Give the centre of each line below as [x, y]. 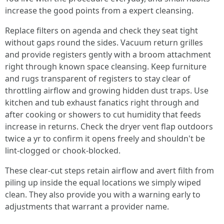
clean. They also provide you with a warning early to [103, 194]
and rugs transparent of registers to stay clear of [98, 78]
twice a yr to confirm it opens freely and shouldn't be [105, 138]
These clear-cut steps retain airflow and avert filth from [109, 170]
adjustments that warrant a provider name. [87, 206]
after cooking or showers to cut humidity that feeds [103, 114]
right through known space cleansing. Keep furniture [106, 66]
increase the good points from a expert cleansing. [99, 10]
